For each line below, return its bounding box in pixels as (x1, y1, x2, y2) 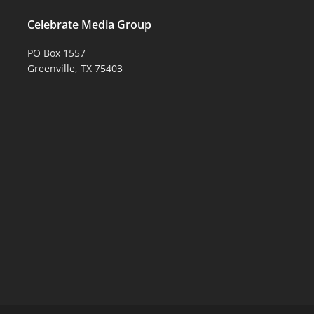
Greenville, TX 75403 (27, 61, 123, 75)
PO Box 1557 (27, 46, 86, 60)
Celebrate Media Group (27, 16, 152, 32)
